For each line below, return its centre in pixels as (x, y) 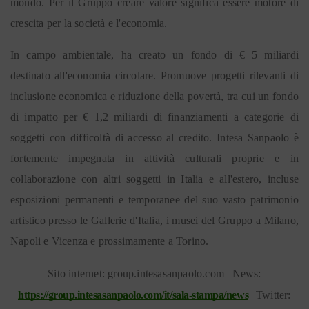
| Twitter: (271, 295)
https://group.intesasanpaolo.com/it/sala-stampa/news (133, 295)
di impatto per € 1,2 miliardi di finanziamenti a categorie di (154, 117)
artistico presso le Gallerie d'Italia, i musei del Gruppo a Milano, (154, 220)
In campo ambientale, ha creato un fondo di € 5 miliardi (154, 55)
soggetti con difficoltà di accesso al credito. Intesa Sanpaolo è (154, 138)
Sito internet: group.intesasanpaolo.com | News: (154, 273)
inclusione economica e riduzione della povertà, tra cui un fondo (154, 96)
